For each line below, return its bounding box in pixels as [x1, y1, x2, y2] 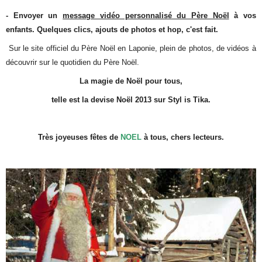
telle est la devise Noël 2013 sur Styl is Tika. [51, 95, 211, 105]
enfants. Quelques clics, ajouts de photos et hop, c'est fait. [6, 25, 219, 34]
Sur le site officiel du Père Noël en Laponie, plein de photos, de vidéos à [6, 43, 256, 53]
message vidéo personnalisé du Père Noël [63, 11, 229, 20]
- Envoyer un [6, 11, 63, 20]
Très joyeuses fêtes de [38, 133, 120, 142]
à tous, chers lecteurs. [142, 133, 224, 142]
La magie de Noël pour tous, [80, 77, 182, 86]
